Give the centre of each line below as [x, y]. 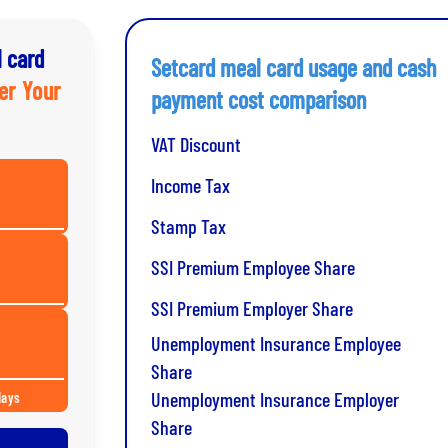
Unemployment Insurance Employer [274, 398]
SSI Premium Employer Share [251, 307]
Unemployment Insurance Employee [275, 342]
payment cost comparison [258, 99]
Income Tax [190, 184]
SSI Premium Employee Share [252, 266]
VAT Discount [195, 143]
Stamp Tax [188, 225]
